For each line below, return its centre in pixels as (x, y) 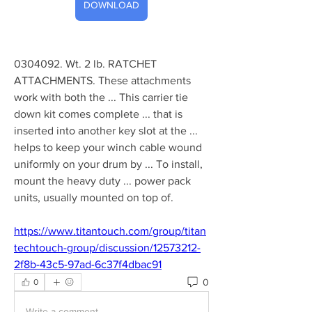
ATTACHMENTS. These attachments (102, 80)
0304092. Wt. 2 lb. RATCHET (85, 64)
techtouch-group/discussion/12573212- (107, 248)
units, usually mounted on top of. (95, 197)
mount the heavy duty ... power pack (102, 181)
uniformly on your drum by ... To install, (108, 164)
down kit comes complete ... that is (98, 114)
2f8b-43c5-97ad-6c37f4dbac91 (88, 264)
